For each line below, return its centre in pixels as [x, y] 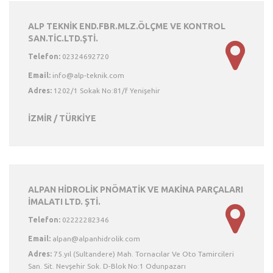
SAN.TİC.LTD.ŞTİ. [63, 38]
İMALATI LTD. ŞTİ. [64, 202]
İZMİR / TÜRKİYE [62, 118]
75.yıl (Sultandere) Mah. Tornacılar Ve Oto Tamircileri [143, 254]
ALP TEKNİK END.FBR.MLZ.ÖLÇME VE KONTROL [127, 26]
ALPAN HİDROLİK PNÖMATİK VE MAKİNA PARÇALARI [136, 190]
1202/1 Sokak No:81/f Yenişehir [106, 90]
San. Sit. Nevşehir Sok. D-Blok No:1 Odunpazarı [107, 266]
